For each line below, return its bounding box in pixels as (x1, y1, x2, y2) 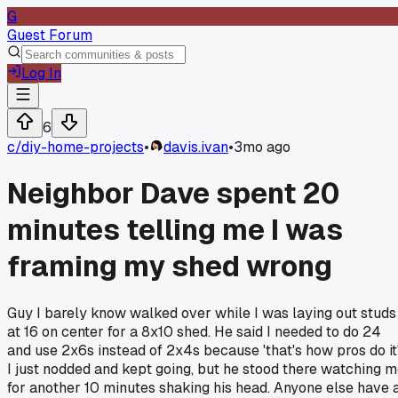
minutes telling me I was (7, 211, 343, 249)
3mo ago (234, 138, 291, 156)
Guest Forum (7, 26, 92, 44)
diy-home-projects (21, 138, 144, 156)
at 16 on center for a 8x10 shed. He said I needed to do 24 (7, 322, 381, 341)
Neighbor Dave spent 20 (7, 175, 340, 212)
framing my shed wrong (7, 248, 332, 285)
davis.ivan (163, 138, 228, 156)
